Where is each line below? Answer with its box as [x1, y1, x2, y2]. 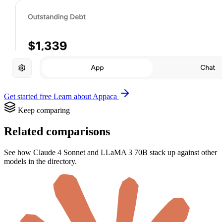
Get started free [4, 92, 54, 101]
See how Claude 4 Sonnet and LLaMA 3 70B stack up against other [4, 148, 217, 157]
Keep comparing [18, 106, 70, 115]
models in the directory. [4, 157, 77, 166]
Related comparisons [4, 124, 110, 138]
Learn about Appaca [54, 92, 119, 101]
